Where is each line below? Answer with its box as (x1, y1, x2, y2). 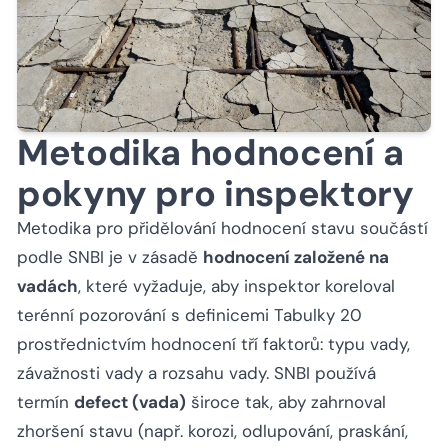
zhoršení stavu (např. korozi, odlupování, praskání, (17, 420, 408, 443)
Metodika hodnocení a (17, 129, 404, 177)
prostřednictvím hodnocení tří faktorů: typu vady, (17, 333, 410, 356)
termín (17, 391, 74, 414)
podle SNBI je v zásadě (17, 246, 203, 269)
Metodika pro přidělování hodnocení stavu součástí (17, 217, 428, 240)
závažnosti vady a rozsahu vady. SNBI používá (17, 362, 376, 385)
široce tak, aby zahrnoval (186, 391, 386, 414)
